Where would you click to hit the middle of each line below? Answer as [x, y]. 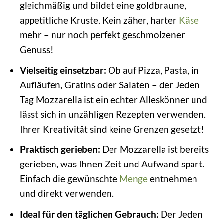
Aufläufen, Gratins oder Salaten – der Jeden [110, 84]
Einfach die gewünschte [69, 179]
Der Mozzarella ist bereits [154, 149]
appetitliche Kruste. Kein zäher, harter [99, 20]
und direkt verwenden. [67, 193]
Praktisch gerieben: [60, 149]
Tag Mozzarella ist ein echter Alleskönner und [113, 99]
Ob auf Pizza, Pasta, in [152, 70]
